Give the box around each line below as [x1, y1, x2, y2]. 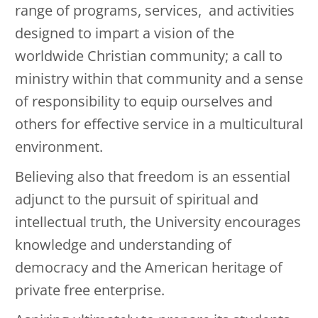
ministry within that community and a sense [15, 69, 303, 89]
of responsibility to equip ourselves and [15, 92, 273, 111]
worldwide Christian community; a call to [15, 46, 283, 66]
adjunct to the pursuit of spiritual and [15, 190, 258, 209]
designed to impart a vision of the [15, 23, 234, 43]
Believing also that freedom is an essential [15, 167, 290, 187]
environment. [15, 137, 103, 157]
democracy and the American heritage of [15, 258, 283, 278]
